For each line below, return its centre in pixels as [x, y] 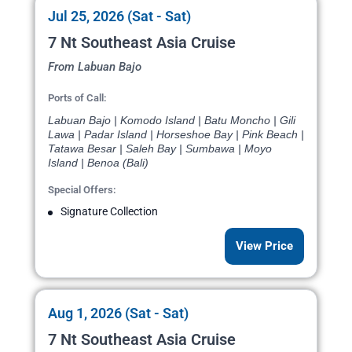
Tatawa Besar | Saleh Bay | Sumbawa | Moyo [160, 149]
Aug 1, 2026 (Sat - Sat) [118, 313]
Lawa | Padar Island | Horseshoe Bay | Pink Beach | [176, 135]
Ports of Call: [77, 98]
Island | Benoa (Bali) [98, 163]
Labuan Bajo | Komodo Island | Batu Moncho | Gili [172, 121]
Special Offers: [82, 190]
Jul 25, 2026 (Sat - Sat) [119, 16]
